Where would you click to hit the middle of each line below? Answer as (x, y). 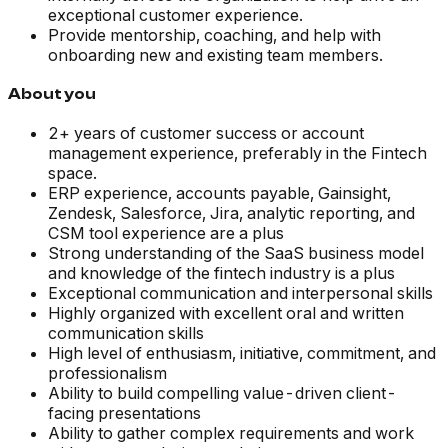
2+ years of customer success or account (206, 133)
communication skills (126, 333)
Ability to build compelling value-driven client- (222, 393)
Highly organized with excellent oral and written (226, 313)
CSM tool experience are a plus (166, 233)
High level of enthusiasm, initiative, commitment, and (242, 353)
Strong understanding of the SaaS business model (236, 253)
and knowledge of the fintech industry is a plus (221, 273)
